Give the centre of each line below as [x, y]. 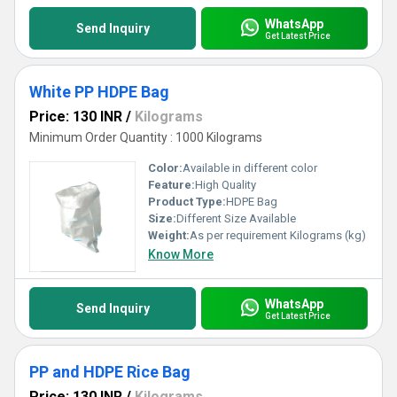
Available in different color [250, 168]
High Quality [226, 185]
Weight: [169, 235]
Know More [181, 254]
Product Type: [187, 202]
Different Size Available [236, 218]
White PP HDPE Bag [99, 92]
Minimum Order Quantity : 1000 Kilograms [146, 137]
